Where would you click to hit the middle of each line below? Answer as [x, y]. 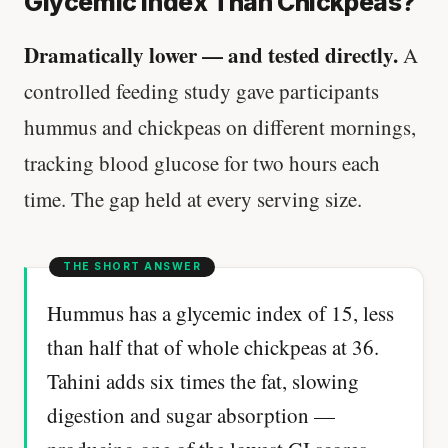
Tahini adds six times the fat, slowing [203, 381]
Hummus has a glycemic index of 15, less [220, 313]
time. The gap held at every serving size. [193, 198]
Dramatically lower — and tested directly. [211, 54]
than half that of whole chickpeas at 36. [213, 347]
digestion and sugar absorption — [191, 415]
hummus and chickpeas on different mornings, [220, 126]
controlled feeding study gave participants [201, 90]
